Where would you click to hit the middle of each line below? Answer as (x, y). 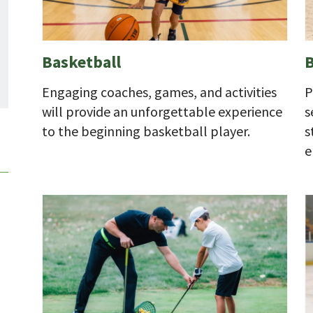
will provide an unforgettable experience (162, 111)
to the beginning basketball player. (146, 131)
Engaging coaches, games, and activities (159, 92)
